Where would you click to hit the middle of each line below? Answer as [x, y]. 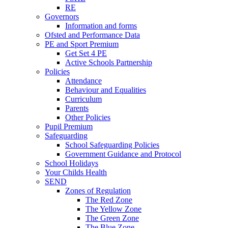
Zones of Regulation [98, 190]
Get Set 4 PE [86, 53]
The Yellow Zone [113, 209]
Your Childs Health [76, 172]
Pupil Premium [69, 126]
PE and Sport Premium [82, 44]
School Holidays [72, 163]
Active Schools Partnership [109, 62]
